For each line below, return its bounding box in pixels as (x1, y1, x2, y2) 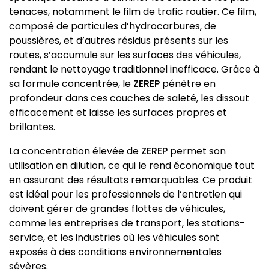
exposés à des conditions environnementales (9, 245, 222, 259)
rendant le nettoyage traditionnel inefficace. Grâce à (9, 62, 259, 77)
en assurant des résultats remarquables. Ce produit (9, 173, 252, 187)
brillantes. (9, 120, 55, 134)
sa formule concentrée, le (9, 77, 133, 91)
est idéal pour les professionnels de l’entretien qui (9, 187, 242, 202)
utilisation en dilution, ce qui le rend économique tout (9, 159, 255, 173)
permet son (168, 144, 226, 159)
